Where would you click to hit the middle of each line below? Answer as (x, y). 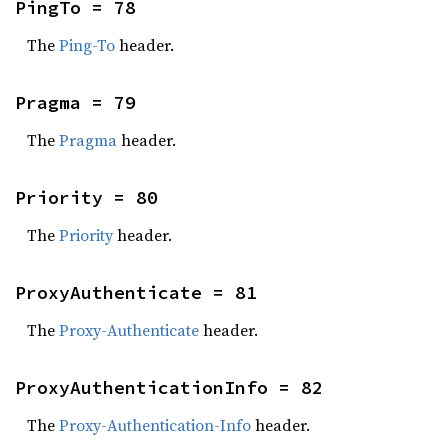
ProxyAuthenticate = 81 (136, 292)
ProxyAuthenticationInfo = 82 (169, 387)
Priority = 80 (86, 197)
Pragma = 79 (75, 102)
